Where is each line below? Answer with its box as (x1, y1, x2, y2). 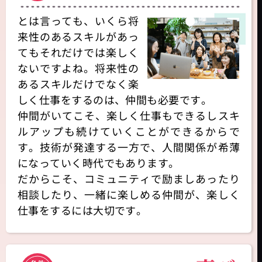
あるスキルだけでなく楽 (18, 76, 139, 92)
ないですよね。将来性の (18, 60, 139, 76)
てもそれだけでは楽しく (18, 44, 139, 60)
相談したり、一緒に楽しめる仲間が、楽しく (18, 187, 240, 202)
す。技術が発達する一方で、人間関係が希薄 (18, 139, 240, 155)
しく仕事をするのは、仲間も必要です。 (18, 92, 212, 108)
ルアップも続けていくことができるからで (18, 123, 240, 139)
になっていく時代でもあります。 (18, 155, 180, 171)
